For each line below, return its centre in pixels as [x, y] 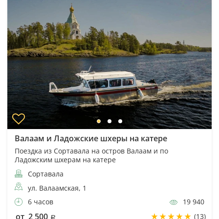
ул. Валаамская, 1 [57, 188]
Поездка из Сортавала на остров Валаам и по [91, 151]
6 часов [40, 201]
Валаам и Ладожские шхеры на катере [91, 138]
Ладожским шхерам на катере [65, 159]
